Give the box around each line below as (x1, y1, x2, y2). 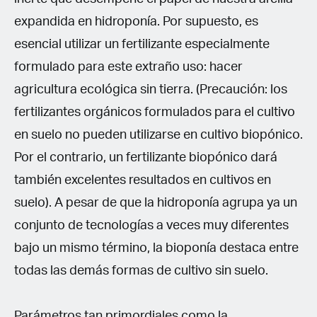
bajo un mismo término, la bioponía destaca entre (14, 241, 299, 255)
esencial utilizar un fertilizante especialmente (14, 38, 270, 51)
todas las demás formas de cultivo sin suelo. (14, 264, 268, 277)
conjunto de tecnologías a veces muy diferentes (14, 219, 289, 232)
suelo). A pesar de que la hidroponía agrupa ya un (14, 196, 297, 209)
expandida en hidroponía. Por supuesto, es (14, 15, 258, 28)
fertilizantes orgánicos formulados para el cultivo (14, 105, 295, 119)
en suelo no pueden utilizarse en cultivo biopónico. (14, 128, 303, 142)
